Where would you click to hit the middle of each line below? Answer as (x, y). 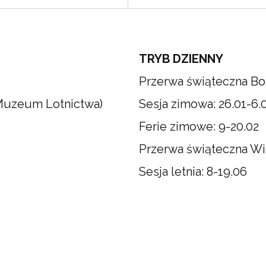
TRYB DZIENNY (181, 59)
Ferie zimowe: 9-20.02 (199, 126)
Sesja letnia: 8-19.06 (193, 172)
